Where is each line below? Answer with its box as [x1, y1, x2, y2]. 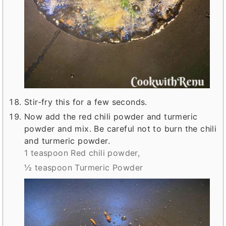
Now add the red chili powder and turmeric [24, 111, 198, 122]
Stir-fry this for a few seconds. [24, 97, 147, 107]
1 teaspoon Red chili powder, [24, 148, 140, 158]
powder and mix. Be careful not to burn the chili [24, 124, 217, 134]
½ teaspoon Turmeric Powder [24, 162, 143, 173]
